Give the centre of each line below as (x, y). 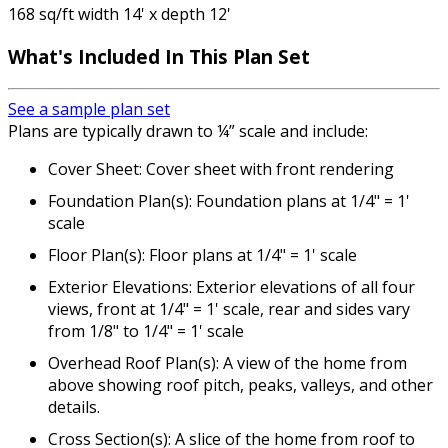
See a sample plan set (89, 108)
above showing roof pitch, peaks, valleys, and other (240, 384)
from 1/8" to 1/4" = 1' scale (146, 330)
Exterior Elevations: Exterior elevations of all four (231, 286)
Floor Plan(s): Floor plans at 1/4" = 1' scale (202, 254)
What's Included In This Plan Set (159, 57)
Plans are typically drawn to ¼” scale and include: (188, 130)
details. (74, 406)
